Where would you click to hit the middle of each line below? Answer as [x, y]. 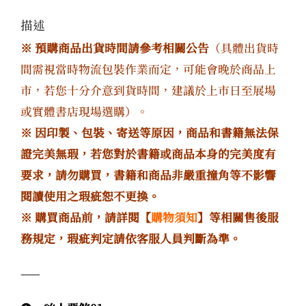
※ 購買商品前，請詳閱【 [86, 217]
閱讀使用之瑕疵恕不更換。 [90, 196]
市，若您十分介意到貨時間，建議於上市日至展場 [148, 90]
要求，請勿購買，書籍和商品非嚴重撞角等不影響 [148, 175]
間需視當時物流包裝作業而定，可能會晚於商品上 [148, 69]
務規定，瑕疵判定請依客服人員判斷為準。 [131, 238]
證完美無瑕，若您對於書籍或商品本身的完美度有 [148, 153]
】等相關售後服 [238, 217]
